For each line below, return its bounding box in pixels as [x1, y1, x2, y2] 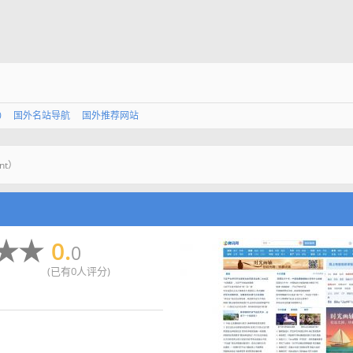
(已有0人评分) [47, 264, 110, 278]
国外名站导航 [13, 109, 70, 122]
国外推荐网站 [82, 109, 139, 122]
